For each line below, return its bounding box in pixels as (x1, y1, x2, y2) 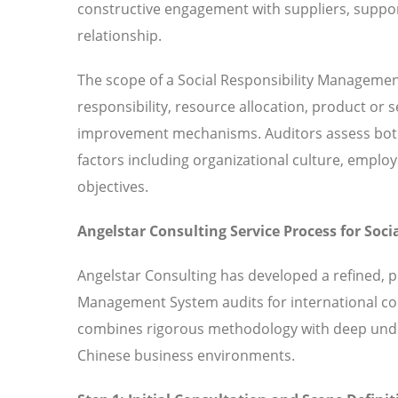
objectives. (77, 176, 148, 196)
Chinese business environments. (77, 345, 295, 365)
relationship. (77, 25, 162, 45)
